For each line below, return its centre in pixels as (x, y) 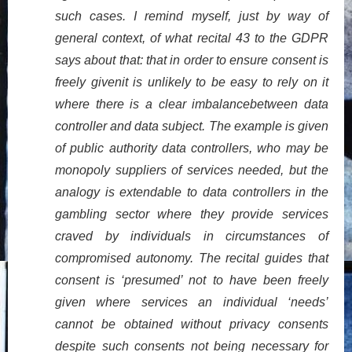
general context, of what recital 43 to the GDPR (192, 38)
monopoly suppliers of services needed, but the (192, 170)
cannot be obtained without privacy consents (192, 324)
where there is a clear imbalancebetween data (192, 104)
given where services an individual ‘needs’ (192, 302)
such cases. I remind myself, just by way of (192, 16)
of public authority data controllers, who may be (192, 148)
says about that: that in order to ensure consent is (192, 60)
